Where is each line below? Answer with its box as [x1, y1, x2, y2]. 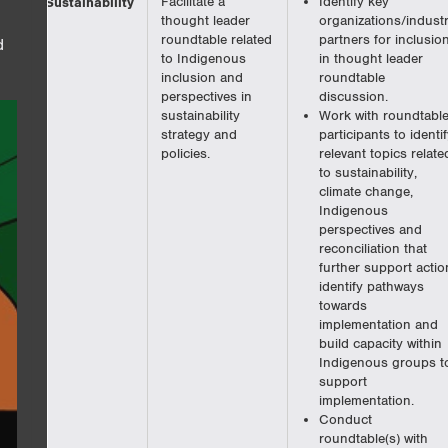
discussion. [318, 89, 388, 106]
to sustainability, [318, 165, 417, 182]
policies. [161, 146, 210, 163]
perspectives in [161, 89, 252, 106]
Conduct [318, 412, 372, 429]
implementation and [318, 317, 438, 334]
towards [318, 298, 367, 315]
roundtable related [161, 32, 272, 49]
